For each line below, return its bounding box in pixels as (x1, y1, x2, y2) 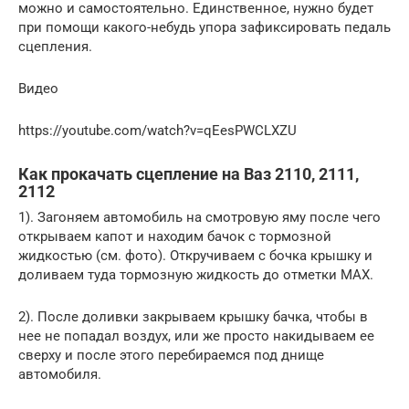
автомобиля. (18, 365, 101, 383)
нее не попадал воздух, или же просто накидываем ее (18, 327, 374, 344)
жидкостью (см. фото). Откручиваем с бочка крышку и (18, 246, 372, 264)
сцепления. (18, 37, 92, 55)
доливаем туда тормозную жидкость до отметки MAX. (18, 266, 373, 283)
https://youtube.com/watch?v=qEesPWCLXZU (18, 121, 297, 139)
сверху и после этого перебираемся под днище (18, 346, 324, 363)
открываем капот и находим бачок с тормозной (18, 227, 331, 245)
